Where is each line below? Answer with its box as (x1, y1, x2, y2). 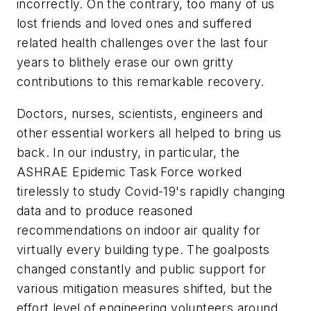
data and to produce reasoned (17, 203, 193, 218)
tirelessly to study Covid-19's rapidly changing (17, 183, 285, 199)
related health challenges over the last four (17, 35, 269, 51)
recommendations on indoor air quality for (17, 222, 261, 237)
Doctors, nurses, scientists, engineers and (17, 106, 263, 121)
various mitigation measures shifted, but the (17, 280, 273, 296)
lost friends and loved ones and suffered (17, 16, 251, 31)
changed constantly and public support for (17, 261, 267, 276)
